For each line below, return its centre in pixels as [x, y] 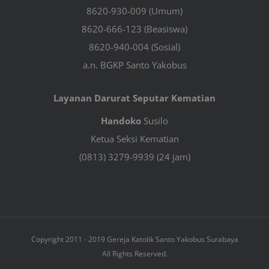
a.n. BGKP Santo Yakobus [134, 65]
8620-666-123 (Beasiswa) [134, 29]
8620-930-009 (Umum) [134, 11]
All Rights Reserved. [134, 254]
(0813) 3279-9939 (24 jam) [134, 157]
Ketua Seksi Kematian [134, 139]
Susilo [155, 121]
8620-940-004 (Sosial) [134, 47]
